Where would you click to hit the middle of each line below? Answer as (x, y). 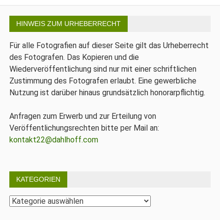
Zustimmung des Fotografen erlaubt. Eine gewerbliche (103, 81)
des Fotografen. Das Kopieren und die (74, 57)
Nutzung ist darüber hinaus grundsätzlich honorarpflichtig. (108, 92)
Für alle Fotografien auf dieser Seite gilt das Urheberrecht (109, 45)
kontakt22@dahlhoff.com (54, 139)
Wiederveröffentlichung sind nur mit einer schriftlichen (103, 69)
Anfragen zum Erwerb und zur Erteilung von (83, 116)
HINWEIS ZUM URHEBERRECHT (69, 23)
